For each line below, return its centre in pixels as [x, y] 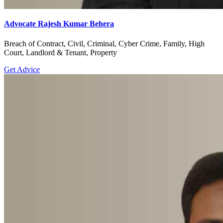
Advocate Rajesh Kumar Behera [59, 24]
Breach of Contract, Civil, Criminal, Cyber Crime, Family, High [104, 43]
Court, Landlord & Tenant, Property [60, 52]
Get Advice [22, 69]
